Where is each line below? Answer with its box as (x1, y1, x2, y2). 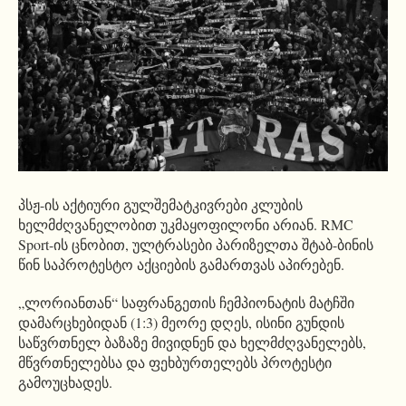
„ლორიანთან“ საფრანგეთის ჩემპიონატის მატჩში (18, 293, 354, 313)
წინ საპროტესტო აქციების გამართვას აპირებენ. (18, 255, 344, 275)
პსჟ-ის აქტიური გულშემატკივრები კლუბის (18, 195, 303, 215)
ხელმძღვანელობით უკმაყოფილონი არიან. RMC (18, 215, 353, 235)
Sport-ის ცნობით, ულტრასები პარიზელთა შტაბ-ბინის (18, 235, 373, 255)
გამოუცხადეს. (18, 372, 112, 392)
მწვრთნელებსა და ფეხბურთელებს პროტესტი (18, 353, 332, 372)
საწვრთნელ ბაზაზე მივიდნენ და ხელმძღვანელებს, (18, 333, 366, 353)
